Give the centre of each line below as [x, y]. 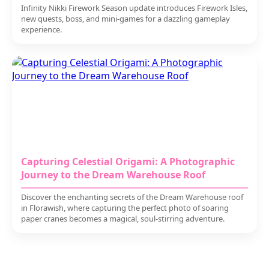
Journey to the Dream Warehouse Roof [113, 175]
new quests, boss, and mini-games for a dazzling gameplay [125, 19]
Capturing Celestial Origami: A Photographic [128, 162]
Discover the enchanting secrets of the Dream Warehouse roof [132, 197]
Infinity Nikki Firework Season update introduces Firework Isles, [134, 8]
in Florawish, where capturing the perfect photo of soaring [125, 208]
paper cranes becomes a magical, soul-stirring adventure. [123, 219]
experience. [41, 29]
